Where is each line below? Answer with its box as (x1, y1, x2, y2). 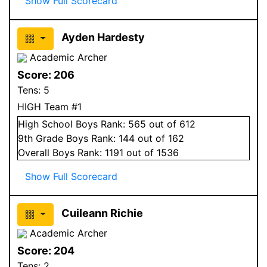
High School (18, 117, 73, 130)
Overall (18, 146, 52, 159)
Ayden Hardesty (61, 30, 145, 44)
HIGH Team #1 (17, 100, 82, 113)
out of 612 (146, 117, 195, 130)
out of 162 (135, 132, 184, 144)
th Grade (24, 132, 66, 144)
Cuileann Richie (61, 206, 143, 219)
